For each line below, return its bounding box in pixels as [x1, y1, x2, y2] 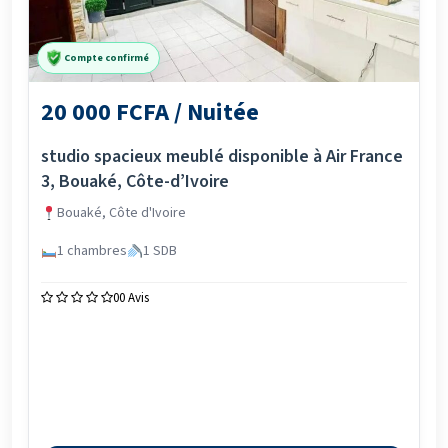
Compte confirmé [64, 50, 149, 65]
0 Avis [119, 289, 149, 307]
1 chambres [56, 241, 127, 261]
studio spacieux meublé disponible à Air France [41, 144, 403, 169]
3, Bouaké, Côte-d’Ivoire [41, 169, 229, 194]
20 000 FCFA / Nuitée [41, 95, 259, 130]
